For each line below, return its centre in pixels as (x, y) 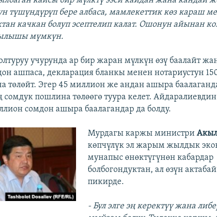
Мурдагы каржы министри (142, 133)
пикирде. (106, 182)
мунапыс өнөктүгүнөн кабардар (150, 157)
